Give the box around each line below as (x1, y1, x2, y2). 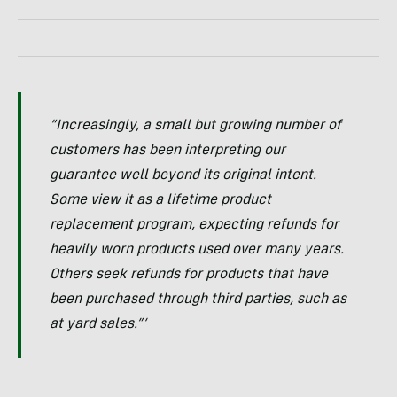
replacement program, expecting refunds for (50, 217, 339, 232)
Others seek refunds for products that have (50, 267, 328, 282)
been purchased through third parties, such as (50, 292, 346, 307)
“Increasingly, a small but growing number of (50, 118, 341, 133)
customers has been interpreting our (50, 143, 285, 158)
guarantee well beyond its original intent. (50, 167, 316, 183)
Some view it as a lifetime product (50, 192, 271, 207)
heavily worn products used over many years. (50, 242, 344, 257)
